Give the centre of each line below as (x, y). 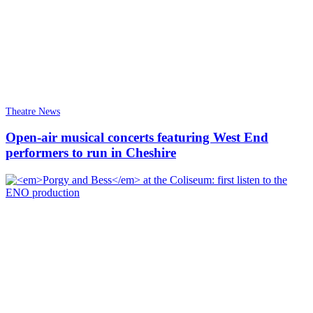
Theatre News (33, 111)
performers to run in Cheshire (91, 153)
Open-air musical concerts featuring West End (137, 138)
